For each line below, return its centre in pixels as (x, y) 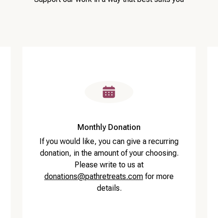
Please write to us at (109, 165)
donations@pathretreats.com (94, 177)
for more (158, 177)
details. (109, 188)
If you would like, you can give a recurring (109, 142)
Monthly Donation (109, 127)
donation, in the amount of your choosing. (109, 153)
